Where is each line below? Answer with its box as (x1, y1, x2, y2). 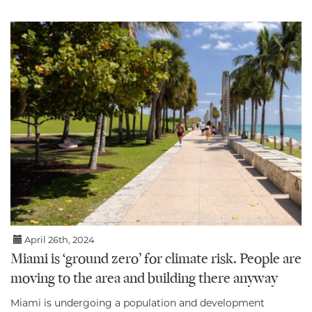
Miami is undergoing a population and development (10, 296, 265, 309)
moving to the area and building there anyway (10, 271, 278, 287)
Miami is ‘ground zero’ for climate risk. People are (10, 251, 302, 267)
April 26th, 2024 (22, 233, 95, 245)
